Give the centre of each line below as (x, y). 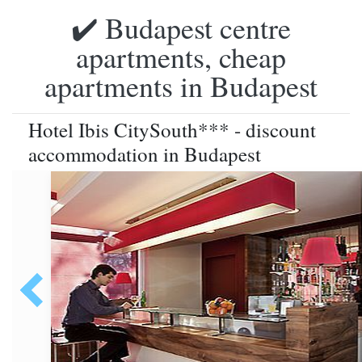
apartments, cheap (181, 57)
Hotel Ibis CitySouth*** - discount (172, 130)
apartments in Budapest (181, 86)
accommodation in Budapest (145, 154)
